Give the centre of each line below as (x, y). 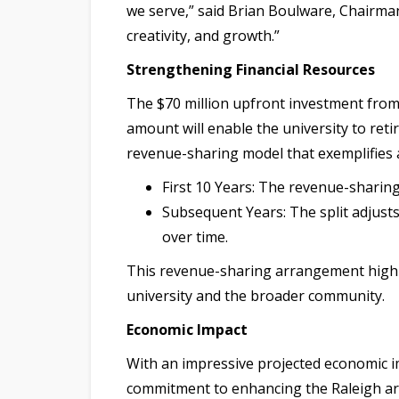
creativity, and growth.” (203, 36)
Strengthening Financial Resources (251, 70)
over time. (195, 237)
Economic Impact (187, 330)
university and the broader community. (256, 296)
